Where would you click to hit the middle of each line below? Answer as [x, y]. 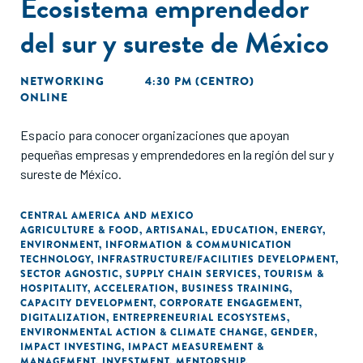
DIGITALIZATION [63, 318]
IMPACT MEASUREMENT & [196, 347]
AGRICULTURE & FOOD [80, 230]
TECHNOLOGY [56, 259]
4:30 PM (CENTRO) [200, 81]
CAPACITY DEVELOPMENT [87, 303]
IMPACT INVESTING [71, 347]
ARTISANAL [175, 230]
